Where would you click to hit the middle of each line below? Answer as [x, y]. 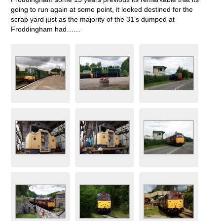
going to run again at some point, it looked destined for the [102, 9]
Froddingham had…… [46, 29]
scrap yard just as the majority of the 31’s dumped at [93, 19]
